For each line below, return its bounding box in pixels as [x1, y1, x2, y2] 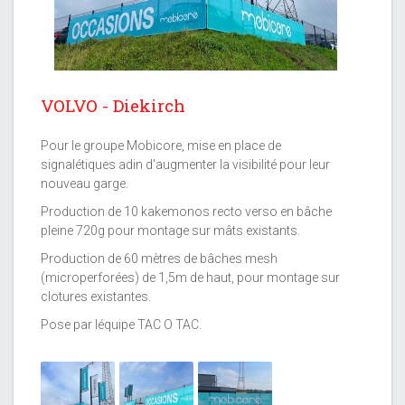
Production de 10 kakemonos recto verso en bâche [41, 204, 332, 220]
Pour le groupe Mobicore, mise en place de [41, 138, 281, 154]
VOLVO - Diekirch [41, 94, 185, 118]
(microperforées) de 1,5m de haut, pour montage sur [41, 270, 340, 286]
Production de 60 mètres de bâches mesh [41, 251, 278, 267]
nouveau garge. [41, 176, 128, 192]
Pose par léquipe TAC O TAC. [41, 317, 202, 333]
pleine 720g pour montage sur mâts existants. [41, 223, 300, 239]
